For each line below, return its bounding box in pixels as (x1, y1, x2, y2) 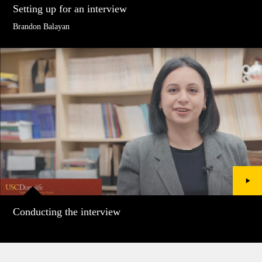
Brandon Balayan (13, 22, 70, 31)
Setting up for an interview (13, 2, 127, 15)
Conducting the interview (13, 205, 121, 218)
